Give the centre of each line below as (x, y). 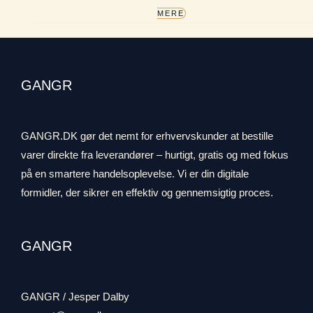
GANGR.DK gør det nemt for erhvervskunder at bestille (147, 136)
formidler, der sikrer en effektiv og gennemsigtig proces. (147, 192)
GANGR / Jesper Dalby (75, 297)
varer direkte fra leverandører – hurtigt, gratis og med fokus (155, 155)
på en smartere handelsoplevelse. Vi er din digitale (135, 174)
